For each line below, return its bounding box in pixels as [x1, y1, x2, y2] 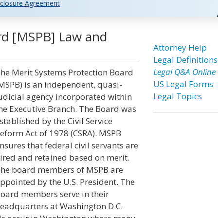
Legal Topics [153, 91, 202, 102]
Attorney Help [153, 42, 207, 53]
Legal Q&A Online [153, 66, 216, 77]
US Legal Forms [153, 78, 213, 90]
